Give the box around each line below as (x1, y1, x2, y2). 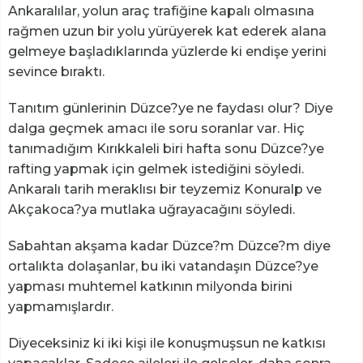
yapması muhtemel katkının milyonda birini (8, 278, 293, 294)
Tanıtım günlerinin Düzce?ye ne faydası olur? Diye (8, 100, 333, 116)
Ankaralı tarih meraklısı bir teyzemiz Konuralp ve (8, 181, 322, 197)
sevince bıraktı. (8, 63, 105, 79)
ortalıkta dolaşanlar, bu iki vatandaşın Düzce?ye (8, 258, 318, 274)
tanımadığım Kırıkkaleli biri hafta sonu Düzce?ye (8, 140, 324, 156)
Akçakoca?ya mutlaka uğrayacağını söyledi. (8, 201, 295, 217)
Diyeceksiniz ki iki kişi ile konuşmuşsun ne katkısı (8, 335, 326, 351)
